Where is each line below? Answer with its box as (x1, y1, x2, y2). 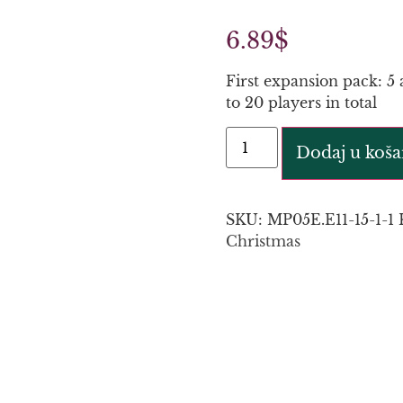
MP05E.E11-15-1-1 (266, 210, 394, 228)
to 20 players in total (225, 94, 377, 112)
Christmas (225, 231, 300, 250)
